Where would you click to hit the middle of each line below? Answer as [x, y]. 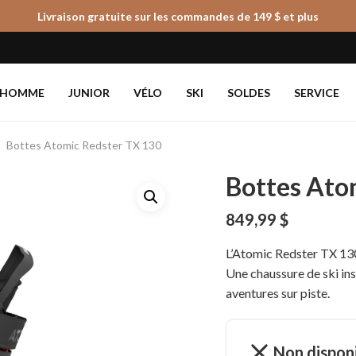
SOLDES [249, 92]
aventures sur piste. [278, 293]
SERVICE [317, 92]
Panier [294, 40]
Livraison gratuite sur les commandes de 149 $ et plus [178, 16]
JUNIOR [89, 92]
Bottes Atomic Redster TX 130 [84, 145]
